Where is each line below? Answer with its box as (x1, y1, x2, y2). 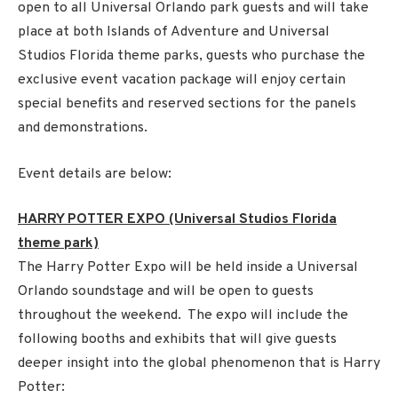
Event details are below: (18, 164, 171, 183)
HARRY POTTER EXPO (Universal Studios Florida (18, 211, 337, 229)
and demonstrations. (18, 119, 147, 138)
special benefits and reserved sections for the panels (18, 95, 356, 114)
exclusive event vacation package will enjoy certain (18, 71, 346, 90)
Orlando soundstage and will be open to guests (18, 283, 314, 301)
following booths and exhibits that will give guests (18, 330, 337, 349)
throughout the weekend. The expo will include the (18, 306, 348, 325)
